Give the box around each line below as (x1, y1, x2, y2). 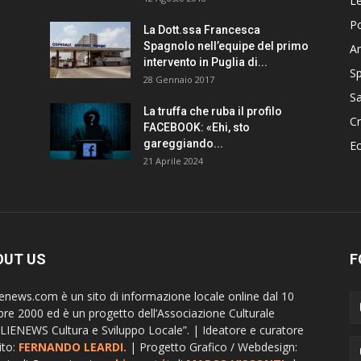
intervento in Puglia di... (143, 56, 268, 69)
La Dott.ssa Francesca (143, 23, 260, 37)
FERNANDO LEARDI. (19, 339, 127, 355)
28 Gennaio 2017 (143, 73, 214, 86)
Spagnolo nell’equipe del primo (143, 39, 309, 53)
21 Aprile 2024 (143, 155, 203, 168)
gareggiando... (143, 137, 223, 151)
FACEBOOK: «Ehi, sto (143, 121, 250, 135)
